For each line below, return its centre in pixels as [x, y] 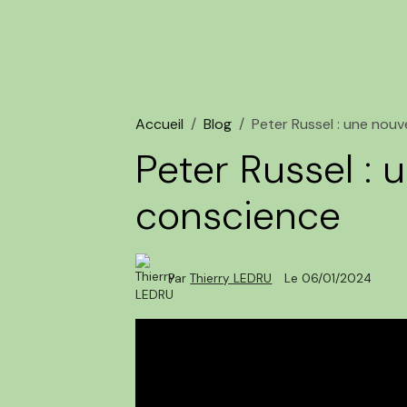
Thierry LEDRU [231, 278]
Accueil [160, 124]
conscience [238, 215]
